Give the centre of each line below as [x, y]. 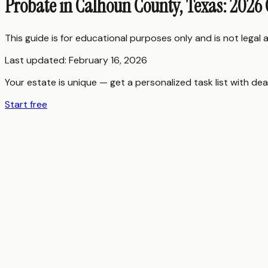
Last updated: [37, 60]
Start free [26, 104]
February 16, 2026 [108, 60]
